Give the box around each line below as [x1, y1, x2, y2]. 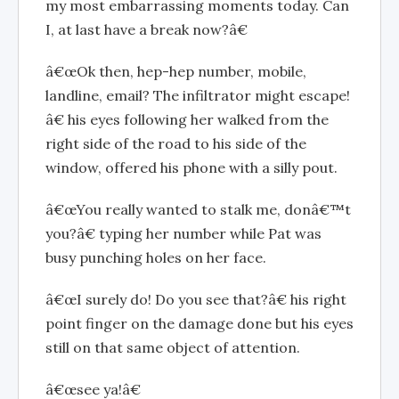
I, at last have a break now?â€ [45, 20, 248, 38]
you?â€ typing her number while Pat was [45, 224, 322, 242]
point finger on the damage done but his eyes [45, 314, 354, 332]
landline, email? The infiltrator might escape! [45, 86, 350, 104]
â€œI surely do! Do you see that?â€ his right [45, 290, 346, 308]
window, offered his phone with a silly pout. [45, 159, 338, 176]
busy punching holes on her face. [45, 248, 266, 266]
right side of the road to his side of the [45, 134, 306, 152]
